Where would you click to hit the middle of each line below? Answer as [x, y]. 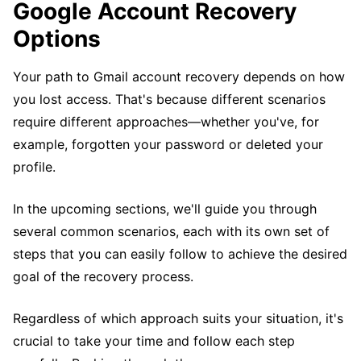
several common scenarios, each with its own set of [171, 231]
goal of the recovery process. [103, 276]
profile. [34, 167]
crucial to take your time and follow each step [154, 341]
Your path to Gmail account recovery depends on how [179, 77]
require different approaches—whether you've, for [166, 122]
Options [57, 39]
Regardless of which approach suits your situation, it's [178, 318]
